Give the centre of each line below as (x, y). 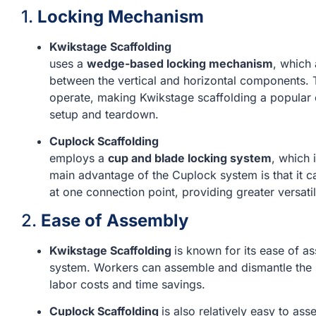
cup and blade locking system (190, 158)
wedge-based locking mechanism (180, 63)
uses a (68, 63)
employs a (79, 158)
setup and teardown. (104, 114)
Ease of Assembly (115, 220)
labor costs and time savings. (127, 284)
